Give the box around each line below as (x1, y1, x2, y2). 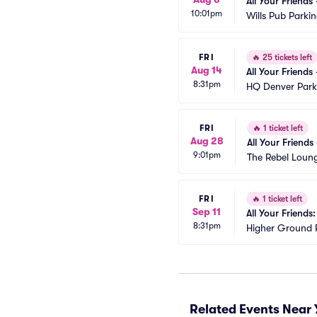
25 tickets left (260, 52, 312, 62)
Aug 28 (190, 134, 224, 146)
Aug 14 (191, 64, 222, 76)
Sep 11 (192, 205, 221, 217)
